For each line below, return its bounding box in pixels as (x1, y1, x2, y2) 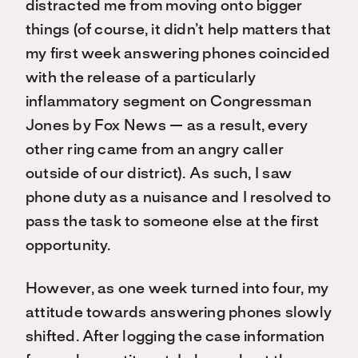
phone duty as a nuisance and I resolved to (26, 191, 332, 205)
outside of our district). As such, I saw (26, 167, 292, 181)
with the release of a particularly (26, 71, 257, 86)
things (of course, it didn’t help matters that (26, 23, 332, 38)
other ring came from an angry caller (26, 143, 284, 157)
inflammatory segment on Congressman (26, 95, 312, 109)
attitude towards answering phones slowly (26, 306, 332, 320)
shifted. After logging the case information (26, 330, 325, 344)
